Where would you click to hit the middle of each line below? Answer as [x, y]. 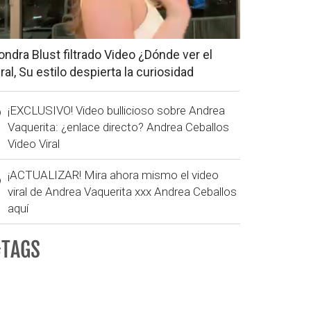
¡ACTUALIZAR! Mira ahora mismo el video [113, 175]
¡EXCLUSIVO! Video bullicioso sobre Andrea [116, 110]
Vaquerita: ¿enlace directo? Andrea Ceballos [118, 127]
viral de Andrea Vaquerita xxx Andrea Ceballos [122, 191]
